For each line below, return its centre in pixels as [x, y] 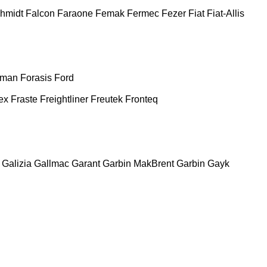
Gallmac [52, 163]
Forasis [36, 77]
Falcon [40, 13]
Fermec [143, 13]
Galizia [17, 163]
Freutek [107, 99]
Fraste [24, 99]
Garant [86, 163]
